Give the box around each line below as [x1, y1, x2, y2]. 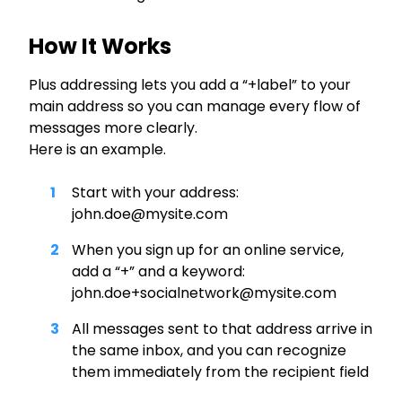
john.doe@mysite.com [72, 203, 228, 224]
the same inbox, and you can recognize [72, 339, 346, 361]
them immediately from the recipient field [72, 361, 369, 382]
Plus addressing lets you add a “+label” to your [29, 74, 351, 95]
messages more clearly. [29, 117, 197, 138]
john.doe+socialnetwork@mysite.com [72, 282, 336, 303]
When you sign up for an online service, [72, 239, 344, 260]
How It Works [29, 31, 171, 61]
